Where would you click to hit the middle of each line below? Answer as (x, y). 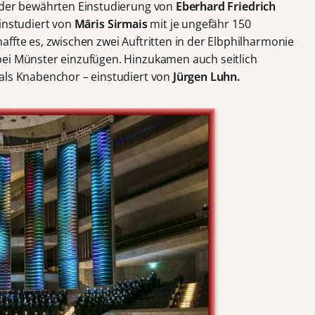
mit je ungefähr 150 (200, 24)
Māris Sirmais (112, 24)
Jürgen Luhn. (205, 77)
